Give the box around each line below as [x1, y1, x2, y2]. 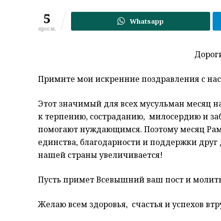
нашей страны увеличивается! [38, 149, 163, 161]
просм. [38, 25, 56, 33]
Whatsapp [130, 17, 164, 26]
